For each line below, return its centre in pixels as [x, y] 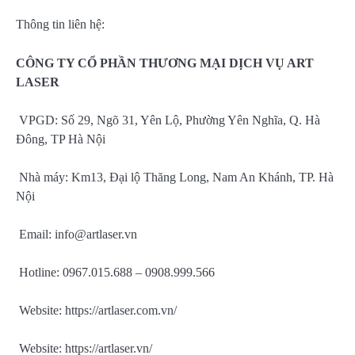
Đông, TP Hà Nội [61, 139]
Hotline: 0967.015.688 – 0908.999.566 [115, 273]
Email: [35, 234]
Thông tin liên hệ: [60, 25]
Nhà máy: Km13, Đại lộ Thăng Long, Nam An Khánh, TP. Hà [175, 177]
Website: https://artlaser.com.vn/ [96, 311]
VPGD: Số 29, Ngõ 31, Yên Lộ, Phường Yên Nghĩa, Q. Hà [168, 120]
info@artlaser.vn [96, 234]
